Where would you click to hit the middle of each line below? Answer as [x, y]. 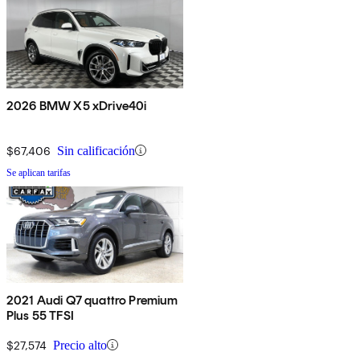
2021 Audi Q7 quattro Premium [92, 300]
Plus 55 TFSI [40, 315]
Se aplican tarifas [39, 172]
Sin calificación [96, 150]
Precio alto [80, 345]
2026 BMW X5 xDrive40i [77, 105]
